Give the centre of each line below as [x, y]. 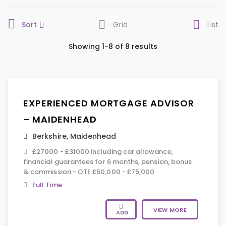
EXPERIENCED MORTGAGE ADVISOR [109, 103]
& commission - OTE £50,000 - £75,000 [89, 172]
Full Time [47, 185]
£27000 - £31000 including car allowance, [103, 152]
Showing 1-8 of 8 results [113, 46]
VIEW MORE [170, 210]
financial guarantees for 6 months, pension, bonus [108, 162]
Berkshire [49, 136]
